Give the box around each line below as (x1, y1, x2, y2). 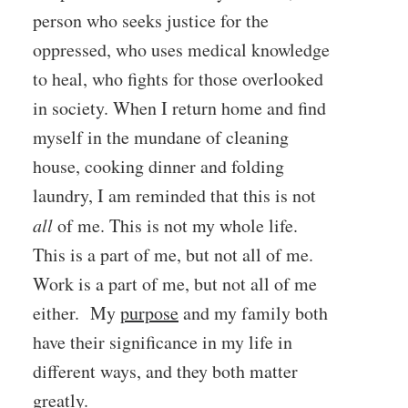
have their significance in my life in (33, 330, 292, 354)
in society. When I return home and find (33, 96, 326, 120)
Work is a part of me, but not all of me (33, 271, 317, 296)
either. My (33, 301, 120, 325)
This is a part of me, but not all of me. (33, 242, 313, 267)
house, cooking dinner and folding (33, 154, 284, 178)
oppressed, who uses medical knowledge (33, 37, 330, 62)
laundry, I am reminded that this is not (33, 183, 316, 208)
